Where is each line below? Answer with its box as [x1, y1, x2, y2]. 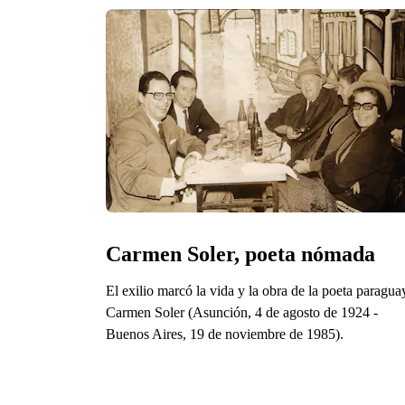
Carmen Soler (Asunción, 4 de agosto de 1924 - [106, 304, 378, 320]
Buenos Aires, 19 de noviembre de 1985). [106, 325, 344, 342]
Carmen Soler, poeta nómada [106, 241, 375, 266]
